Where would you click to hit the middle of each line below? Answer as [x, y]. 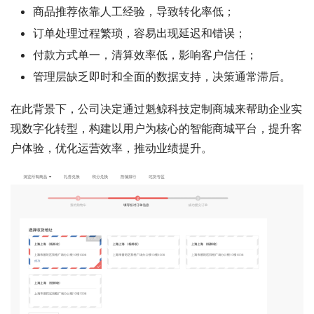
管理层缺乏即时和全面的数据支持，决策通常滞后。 [162, 76]
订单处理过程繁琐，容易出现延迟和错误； [139, 33]
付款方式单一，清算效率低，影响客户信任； [145, 54]
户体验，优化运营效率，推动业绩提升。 [111, 148]
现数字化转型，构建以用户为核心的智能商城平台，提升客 [156, 128]
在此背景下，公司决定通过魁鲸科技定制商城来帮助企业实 [156, 108]
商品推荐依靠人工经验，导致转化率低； [134, 11]
